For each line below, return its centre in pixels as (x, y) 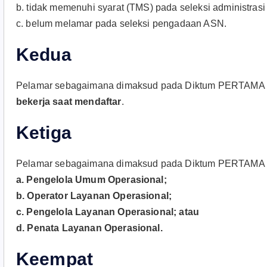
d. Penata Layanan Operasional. (89, 228)
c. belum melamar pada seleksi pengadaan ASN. (122, 24)
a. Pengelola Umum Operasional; (91, 180)
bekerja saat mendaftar (69, 102)
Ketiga (44, 133)
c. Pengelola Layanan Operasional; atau (108, 212)
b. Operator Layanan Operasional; (94, 196)
